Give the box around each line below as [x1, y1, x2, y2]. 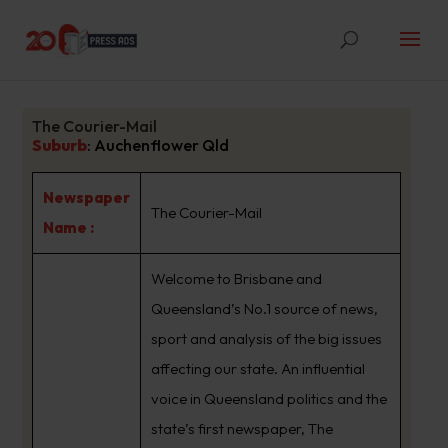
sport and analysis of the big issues [150, 329, 382, 348]
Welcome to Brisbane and [150, 269, 322, 288]
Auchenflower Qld [93, 135, 229, 155]
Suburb [31, 135, 87, 155]
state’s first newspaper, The [150, 419, 333, 438]
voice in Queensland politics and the [150, 389, 387, 408]
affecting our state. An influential [150, 359, 365, 378]
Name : [42, 218, 94, 237]
